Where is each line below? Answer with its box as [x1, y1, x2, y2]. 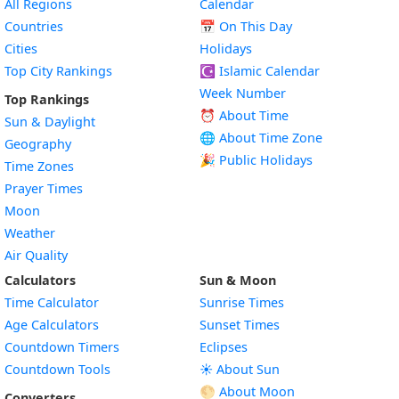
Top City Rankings [4, 62, 112, 80]
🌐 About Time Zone [199, 129, 322, 147]
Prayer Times [4, 180, 83, 198]
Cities [4, 40, 37, 58]
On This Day [216, 18, 292, 36]
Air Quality [4, 247, 68, 265]
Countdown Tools [4, 361, 110, 379]
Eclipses [199, 338, 248, 356]
